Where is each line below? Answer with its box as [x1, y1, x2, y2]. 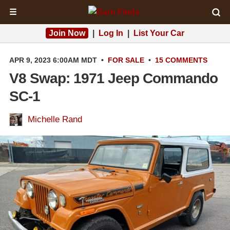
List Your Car [133, 29, 184, 37]
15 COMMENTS [155, 56, 207, 64]
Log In [99, 29, 123, 37]
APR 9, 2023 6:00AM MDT [9, 56, 97, 64]
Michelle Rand [28, 114, 82, 124]
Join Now [49, 29, 85, 37]
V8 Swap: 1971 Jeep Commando [9, 70, 218, 86]
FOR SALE [108, 56, 144, 64]
